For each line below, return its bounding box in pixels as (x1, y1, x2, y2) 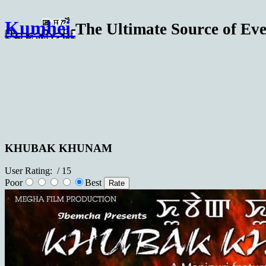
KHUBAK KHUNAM (5, 141, 112, 154)
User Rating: (5, 166, 55, 176)
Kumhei (5, 17, 71, 39)
